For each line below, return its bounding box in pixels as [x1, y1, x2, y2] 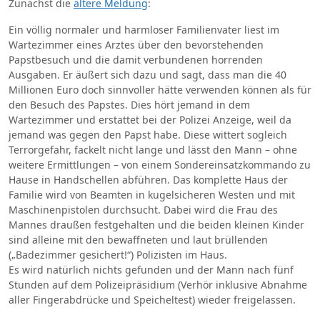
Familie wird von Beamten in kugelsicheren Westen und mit [9, 188, 295, 201]
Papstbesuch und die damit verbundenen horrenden [9, 53, 263, 66]
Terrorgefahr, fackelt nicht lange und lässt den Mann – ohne [9, 143, 297, 156]
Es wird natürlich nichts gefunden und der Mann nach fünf [9, 263, 294, 276]
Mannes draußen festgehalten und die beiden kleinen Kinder [9, 218, 304, 231]
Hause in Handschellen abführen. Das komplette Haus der [9, 173, 288, 186]
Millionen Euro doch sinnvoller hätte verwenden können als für [9, 83, 311, 96]
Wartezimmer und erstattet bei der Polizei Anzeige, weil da [9, 113, 291, 126]
